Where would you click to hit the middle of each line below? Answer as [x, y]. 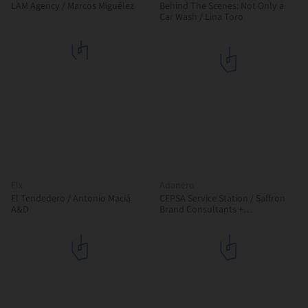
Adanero [177, 186]
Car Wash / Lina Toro [221, 17]
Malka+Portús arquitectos [212, 221]
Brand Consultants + [199, 210]
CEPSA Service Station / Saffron [222, 199]
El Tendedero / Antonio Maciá [71, 199]
